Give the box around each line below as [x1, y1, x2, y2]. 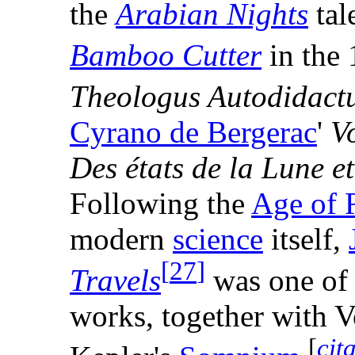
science [173, 222, 263, 257]
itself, [263, 222, 349, 257]
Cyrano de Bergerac [70, 115, 317, 150]
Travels [70, 263, 161, 298]
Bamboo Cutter [70, 38, 261, 73]
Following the [70, 186, 251, 221]
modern [70, 222, 173, 257]
